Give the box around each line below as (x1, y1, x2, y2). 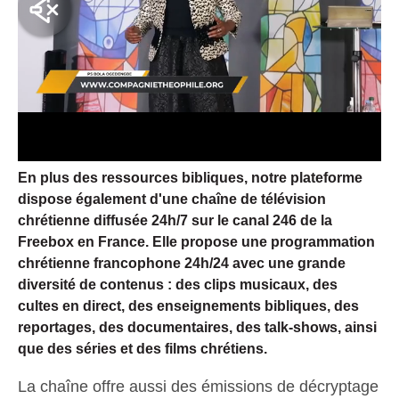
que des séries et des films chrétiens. (18, 340, 267, 356)
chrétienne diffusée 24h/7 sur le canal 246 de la (18, 212, 332, 228)
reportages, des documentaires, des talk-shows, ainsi (18, 319, 377, 335)
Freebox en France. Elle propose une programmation (18, 233, 375, 249)
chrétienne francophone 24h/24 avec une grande (18, 255, 346, 271)
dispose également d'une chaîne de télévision (18, 191, 326, 207)
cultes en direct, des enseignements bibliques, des (18, 297, 359, 313)
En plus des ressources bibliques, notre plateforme (18, 169, 362, 185)
